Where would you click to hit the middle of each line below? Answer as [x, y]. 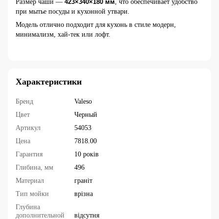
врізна [84, 194]
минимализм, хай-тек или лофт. [63, 34]
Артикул [28, 128]
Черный [86, 114]
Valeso [83, 101]
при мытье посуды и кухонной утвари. [73, 11]
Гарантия [29, 154]
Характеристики [49, 81]
